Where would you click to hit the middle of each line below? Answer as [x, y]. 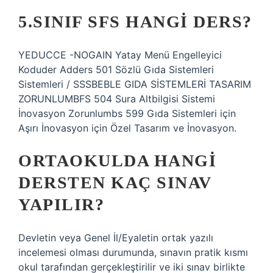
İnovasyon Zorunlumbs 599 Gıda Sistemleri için [127, 113]
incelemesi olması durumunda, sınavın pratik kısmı [133, 252]
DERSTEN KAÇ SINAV [115, 183]
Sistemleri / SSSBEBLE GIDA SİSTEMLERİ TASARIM [135, 84]
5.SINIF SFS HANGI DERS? [135, 22]
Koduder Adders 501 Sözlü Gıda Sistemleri [116, 69]
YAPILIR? [61, 204]
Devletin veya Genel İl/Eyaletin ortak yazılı [116, 238]
